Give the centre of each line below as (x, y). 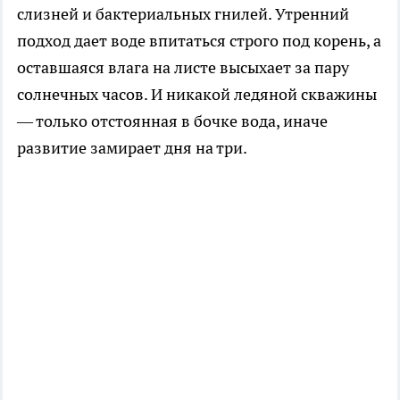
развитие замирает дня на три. (132, 147)
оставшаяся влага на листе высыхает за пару (183, 67)
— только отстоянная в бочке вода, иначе (172, 121)
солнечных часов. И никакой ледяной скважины (197, 94)
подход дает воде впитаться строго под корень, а (199, 40)
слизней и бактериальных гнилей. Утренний (183, 13)
